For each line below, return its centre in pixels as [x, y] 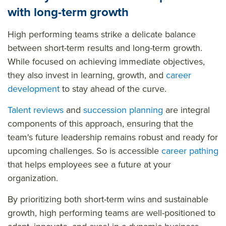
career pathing [190, 151]
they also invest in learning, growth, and [87, 75]
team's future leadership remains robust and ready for [113, 137]
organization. [33, 178]
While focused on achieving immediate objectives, [106, 61]
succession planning [123, 110]
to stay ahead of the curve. [114, 89]
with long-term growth [68, 12]
